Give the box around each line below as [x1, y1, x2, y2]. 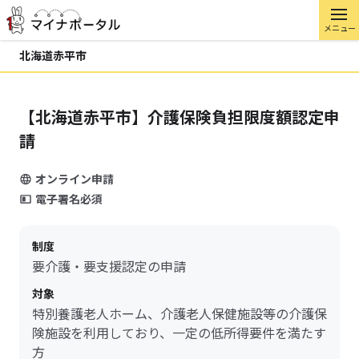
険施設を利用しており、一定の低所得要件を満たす [32, 323, 326, 342]
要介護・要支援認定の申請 [32, 256, 186, 276]
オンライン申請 [35, 171, 114, 187]
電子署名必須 [35, 191, 103, 207]
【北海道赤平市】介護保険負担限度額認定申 [19, 105, 340, 128]
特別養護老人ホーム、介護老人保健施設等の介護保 [32, 304, 327, 323]
